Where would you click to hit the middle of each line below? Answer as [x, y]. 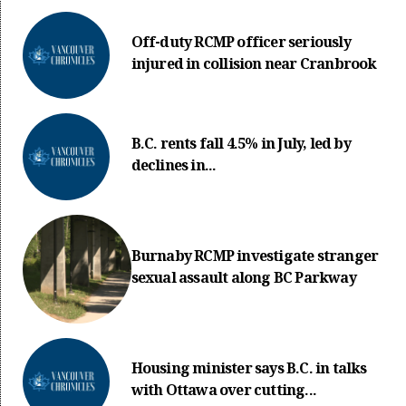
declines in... [174, 168]
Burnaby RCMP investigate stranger [255, 258]
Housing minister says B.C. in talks [249, 370]
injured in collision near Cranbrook [254, 66]
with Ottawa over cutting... [224, 391]
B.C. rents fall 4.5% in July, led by [241, 146]
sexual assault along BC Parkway [243, 280]
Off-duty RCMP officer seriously [241, 44]
